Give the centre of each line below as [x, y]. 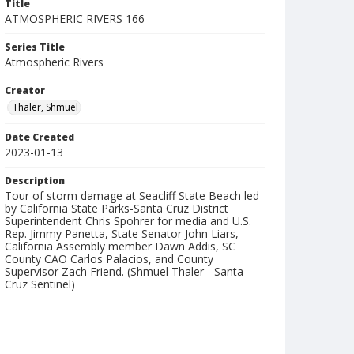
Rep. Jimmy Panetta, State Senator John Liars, [122, 233]
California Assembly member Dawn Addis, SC [120, 246]
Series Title [35, 47]
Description [35, 181]
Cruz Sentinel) [40, 284]
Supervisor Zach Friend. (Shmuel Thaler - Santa [124, 271]
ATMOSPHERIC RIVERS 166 [75, 19]
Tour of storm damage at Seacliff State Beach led [132, 196]
